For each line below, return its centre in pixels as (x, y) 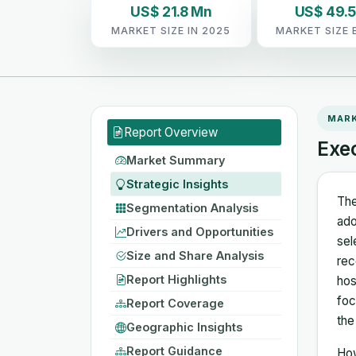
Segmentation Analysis (192, 207)
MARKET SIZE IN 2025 (171, 30)
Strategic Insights (177, 184)
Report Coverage (175, 303)
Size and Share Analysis (195, 255)
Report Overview (171, 132)
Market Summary (176, 160)
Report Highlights (176, 279)
